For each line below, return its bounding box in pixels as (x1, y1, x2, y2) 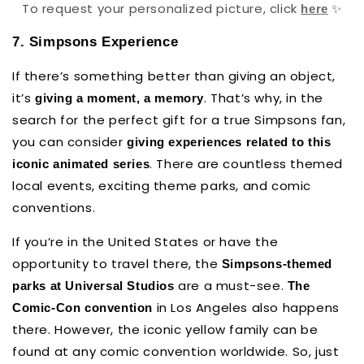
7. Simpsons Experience (12, 33, 179, 50)
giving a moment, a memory (35, 90, 204, 105)
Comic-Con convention (12, 300, 154, 314)
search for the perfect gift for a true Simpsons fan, (12, 110, 346, 128)
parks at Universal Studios (12, 278, 175, 292)
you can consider (12, 132, 128, 150)
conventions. (12, 198, 96, 216)
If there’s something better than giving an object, (12, 67, 336, 84)
